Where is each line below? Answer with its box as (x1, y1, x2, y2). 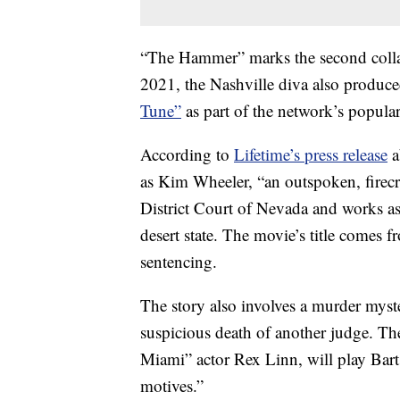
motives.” (140, 374, 204, 397)
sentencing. (140, 250, 217, 273)
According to (140, 143, 234, 166)
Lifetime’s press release (234, 143, 387, 166)
